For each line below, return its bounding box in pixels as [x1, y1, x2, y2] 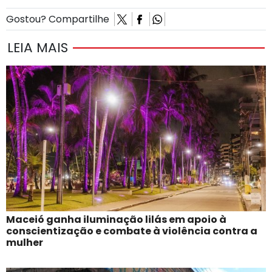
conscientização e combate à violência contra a [6, 224, 257, 239]
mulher [6, 236, 43, 250]
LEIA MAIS [7, 38, 68, 58]
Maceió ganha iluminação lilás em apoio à [6, 212, 226, 227]
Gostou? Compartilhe [6, 12, 114, 26]
